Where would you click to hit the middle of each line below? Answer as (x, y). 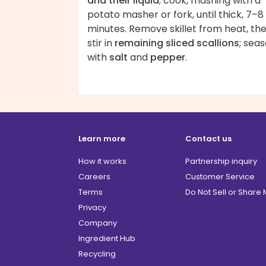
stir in (101, 43)
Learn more (102, 139)
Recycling (97, 254)
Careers (94, 177)
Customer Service (220, 177)
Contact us (208, 139)
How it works (102, 161)
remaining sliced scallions (177, 43)
